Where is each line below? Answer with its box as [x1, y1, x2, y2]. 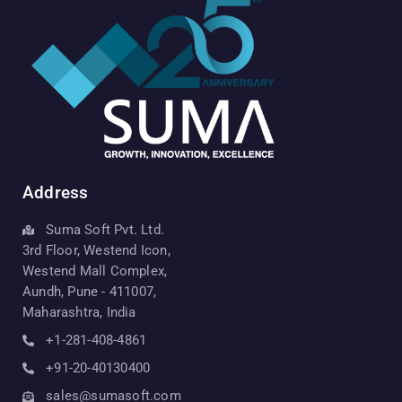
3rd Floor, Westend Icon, [22, 242, 170, 259]
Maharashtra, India [22, 304, 136, 321]
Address [22, 182, 89, 204]
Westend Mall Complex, [22, 263, 168, 280]
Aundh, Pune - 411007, [22, 284, 157, 301]
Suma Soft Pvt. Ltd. [46, 222, 165, 239]
